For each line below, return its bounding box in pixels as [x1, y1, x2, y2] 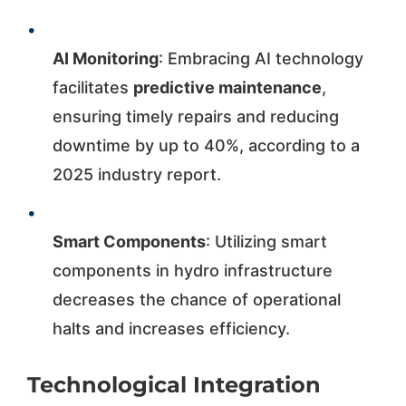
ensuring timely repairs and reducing [52, 106, 339, 126]
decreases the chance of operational [52, 289, 341, 309]
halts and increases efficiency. [52, 318, 290, 338]
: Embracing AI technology [158, 48, 363, 68]
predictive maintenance [132, 77, 322, 97]
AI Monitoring [52, 48, 159, 68]
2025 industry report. [52, 164, 221, 184]
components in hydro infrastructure [52, 260, 333, 280]
